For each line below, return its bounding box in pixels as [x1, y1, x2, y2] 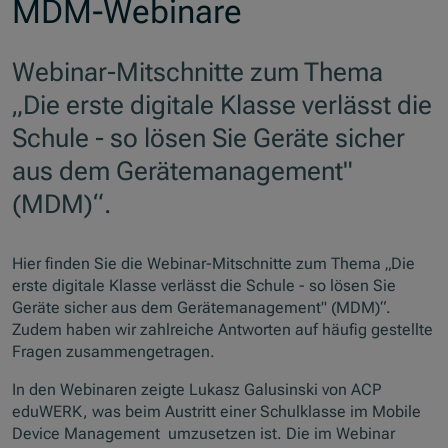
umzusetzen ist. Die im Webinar [160, 423, 396, 443]
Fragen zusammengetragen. [12, 341, 216, 361]
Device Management [12, 423, 161, 443]
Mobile [372, 401, 422, 421]
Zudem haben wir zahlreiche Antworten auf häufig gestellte [12, 319, 434, 339]
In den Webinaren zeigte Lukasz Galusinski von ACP [12, 379, 382, 399]
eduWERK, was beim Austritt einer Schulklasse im [12, 401, 373, 421]
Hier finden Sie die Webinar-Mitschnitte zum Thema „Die [12, 253, 416, 273]
